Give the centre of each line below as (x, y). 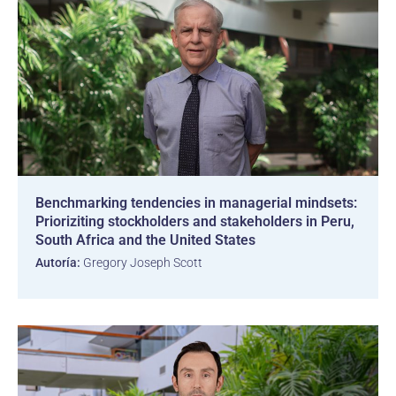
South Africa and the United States (145, 240)
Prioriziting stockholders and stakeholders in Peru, (195, 221)
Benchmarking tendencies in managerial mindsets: (196, 203)
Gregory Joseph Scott (141, 263)
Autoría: (58, 263)
